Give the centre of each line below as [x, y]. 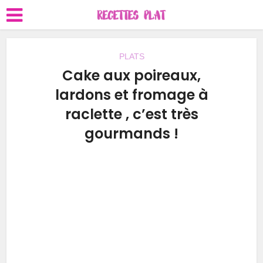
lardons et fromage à [131, 95]
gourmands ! [131, 134]
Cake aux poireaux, [131, 75]
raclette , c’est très [131, 114]
